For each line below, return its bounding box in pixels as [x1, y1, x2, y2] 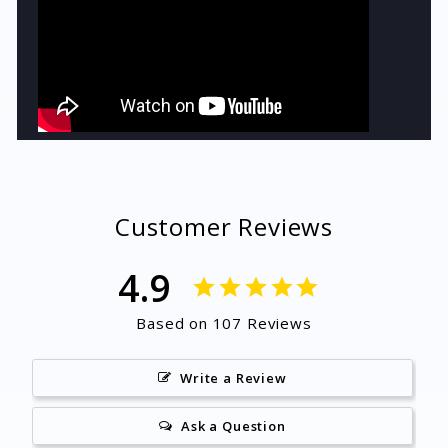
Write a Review [180, 369, 287, 388]
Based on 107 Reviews [136, 313, 312, 334]
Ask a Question [181, 417, 286, 436]
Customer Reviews [114, 210, 334, 244]
